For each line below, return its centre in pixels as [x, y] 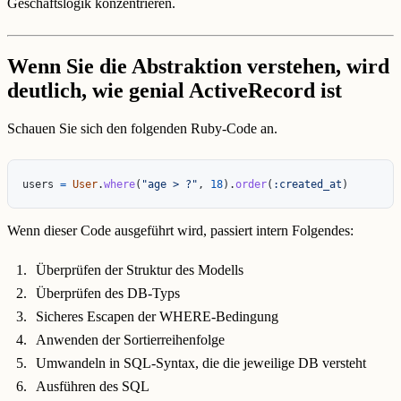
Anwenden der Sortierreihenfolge [130, 339]
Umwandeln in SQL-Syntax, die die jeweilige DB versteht [201, 363]
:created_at [307, 185]
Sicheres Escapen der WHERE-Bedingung [157, 316]
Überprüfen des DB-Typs [108, 293]
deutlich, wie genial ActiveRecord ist [175, 90]
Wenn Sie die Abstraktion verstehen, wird [198, 66]
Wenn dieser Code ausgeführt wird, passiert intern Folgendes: [180, 231]
